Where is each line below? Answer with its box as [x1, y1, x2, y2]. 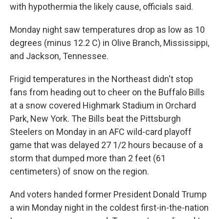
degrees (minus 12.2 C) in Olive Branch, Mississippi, [10, 38, 209, 48]
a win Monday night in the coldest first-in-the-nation [10, 202, 209, 213]
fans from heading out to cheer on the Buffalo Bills [10, 87, 205, 98]
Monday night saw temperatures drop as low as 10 [10, 24, 205, 35]
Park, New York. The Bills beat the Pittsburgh [10, 113, 181, 124]
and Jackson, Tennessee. [10, 51, 109, 62]
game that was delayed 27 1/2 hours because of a [10, 140, 203, 151]
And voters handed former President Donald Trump [10, 189, 207, 200]
